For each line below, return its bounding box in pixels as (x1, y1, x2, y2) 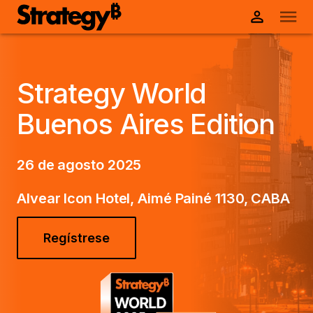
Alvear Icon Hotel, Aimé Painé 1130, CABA (17, 190, 290, 207)
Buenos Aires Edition (17, 107, 275, 141)
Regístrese (43, 231, 110, 245)
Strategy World (17, 76, 207, 110)
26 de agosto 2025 (17, 156, 142, 173)
